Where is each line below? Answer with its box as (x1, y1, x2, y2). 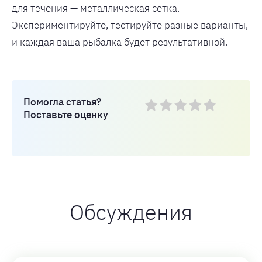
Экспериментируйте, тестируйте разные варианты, (12, 19, 248, 32)
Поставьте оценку (23, 108, 108, 121)
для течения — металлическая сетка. (12, 2, 180, 15)
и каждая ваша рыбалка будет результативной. (12, 36, 227, 49)
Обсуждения (70, 198, 192, 226)
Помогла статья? (23, 95, 101, 108)
